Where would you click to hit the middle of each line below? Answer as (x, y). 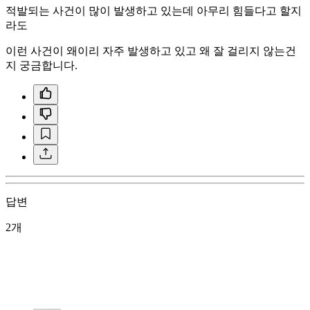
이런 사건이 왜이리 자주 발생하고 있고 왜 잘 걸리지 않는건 (151, 51)
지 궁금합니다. (42, 65)
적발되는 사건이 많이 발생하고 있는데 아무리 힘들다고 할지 (154, 10)
